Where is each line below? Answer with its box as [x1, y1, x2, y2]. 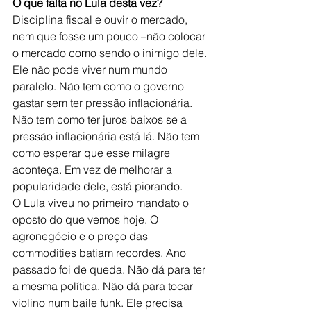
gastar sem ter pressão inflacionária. [12, 96, 195, 110]
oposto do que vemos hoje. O [12, 212, 161, 226]
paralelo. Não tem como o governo [12, 79, 187, 93]
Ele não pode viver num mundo [12, 62, 170, 76]
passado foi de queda [12, 262, 122, 276]
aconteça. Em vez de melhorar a [12, 162, 175, 176]
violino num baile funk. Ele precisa [12, 296, 185, 310]
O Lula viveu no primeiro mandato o [12, 196, 192, 210]
